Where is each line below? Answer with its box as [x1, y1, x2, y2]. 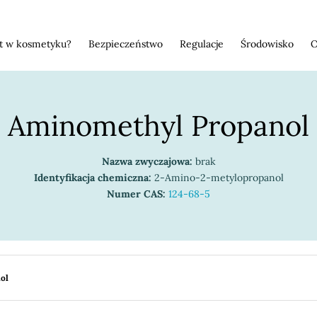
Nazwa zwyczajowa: [101, 155, 192, 168]
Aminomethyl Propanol [8, 108, 309, 144]
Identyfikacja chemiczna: [33, 171, 151, 184]
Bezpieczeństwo [88, 38, 163, 50]
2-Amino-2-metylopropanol [151, 171, 284, 184]
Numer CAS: [107, 188, 166, 200]
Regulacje [180, 38, 224, 50]
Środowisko [241, 38, 294, 50]
